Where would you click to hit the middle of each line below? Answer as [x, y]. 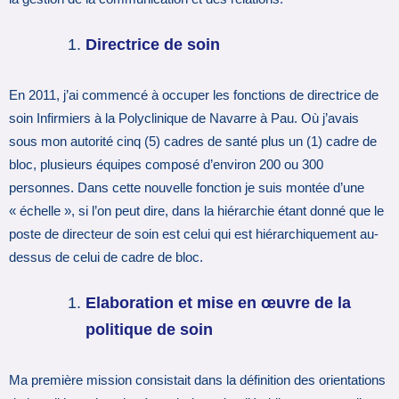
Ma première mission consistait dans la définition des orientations [197, 381]
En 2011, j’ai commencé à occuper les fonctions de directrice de [194, 96]
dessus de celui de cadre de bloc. [106, 258]
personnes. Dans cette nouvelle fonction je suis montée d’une [187, 188]
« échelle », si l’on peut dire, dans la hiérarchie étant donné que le [196, 212]
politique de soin [150, 330]
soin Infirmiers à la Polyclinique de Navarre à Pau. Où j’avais [184, 119]
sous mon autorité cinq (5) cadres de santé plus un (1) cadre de [193, 142]
